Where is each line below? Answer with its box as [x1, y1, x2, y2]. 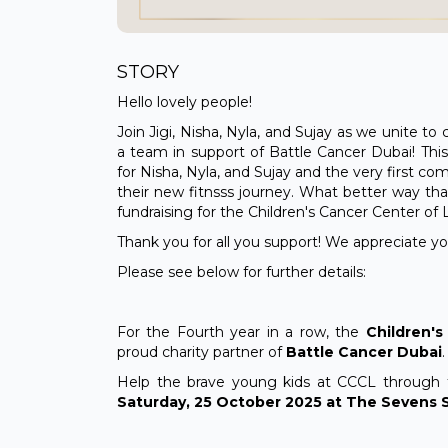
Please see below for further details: [117, 263, 366, 282]
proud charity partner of [117, 343, 282, 362]
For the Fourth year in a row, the [117, 323, 366, 342]
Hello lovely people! [117, 93, 256, 112]
